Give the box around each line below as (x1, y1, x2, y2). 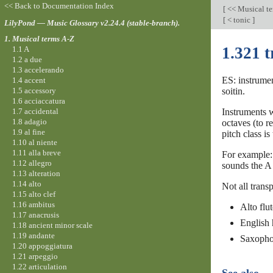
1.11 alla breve (12, 147, 61, 157)
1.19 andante (12, 230, 55, 240)
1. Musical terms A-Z (4, 34, 74, 43)
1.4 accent (12, 75, 46, 85)
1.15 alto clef (12, 189, 55, 199)
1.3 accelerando (12, 65, 64, 74)
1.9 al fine (12, 127, 45, 136)
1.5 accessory (12, 85, 56, 95)
